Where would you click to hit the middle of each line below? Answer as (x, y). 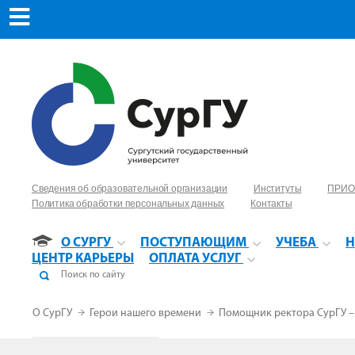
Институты (277, 189)
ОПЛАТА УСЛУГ (195, 259)
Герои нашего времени (147, 313)
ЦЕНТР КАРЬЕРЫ (83, 259)
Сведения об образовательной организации (130, 189)
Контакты (271, 204)
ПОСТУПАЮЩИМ (193, 243)
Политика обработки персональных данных (128, 204)
